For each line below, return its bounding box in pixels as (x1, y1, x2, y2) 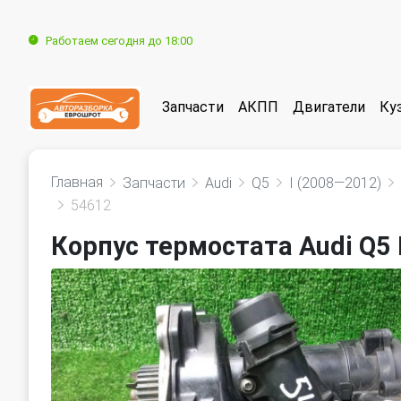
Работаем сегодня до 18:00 (46, 34, 192, 47)
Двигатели (293, 98, 365, 116)
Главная (51, 174, 103, 191)
